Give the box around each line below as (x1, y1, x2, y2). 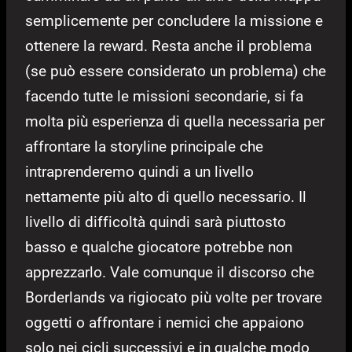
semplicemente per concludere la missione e (25, 12, 323, 31)
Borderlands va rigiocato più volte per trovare (25, 288, 322, 307)
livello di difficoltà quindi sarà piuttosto (25, 213, 286, 232)
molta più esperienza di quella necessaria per (25, 112, 324, 131)
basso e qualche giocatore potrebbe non (25, 238, 292, 257)
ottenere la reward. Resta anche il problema (25, 37, 312, 56)
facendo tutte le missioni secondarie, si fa (25, 87, 303, 106)
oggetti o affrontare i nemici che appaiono (25, 313, 304, 332)
